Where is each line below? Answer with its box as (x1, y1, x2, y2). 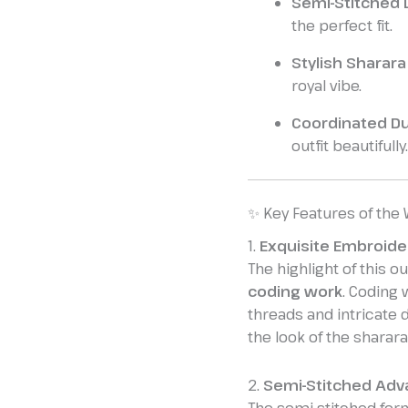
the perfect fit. (291, 15, 393, 36)
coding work (248, 281, 342, 302)
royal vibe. (291, 75, 362, 96)
